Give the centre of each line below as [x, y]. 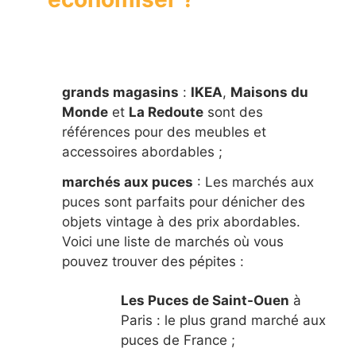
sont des [233, 112]
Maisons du [269, 92]
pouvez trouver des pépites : [153, 262]
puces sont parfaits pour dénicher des [184, 202]
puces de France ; [178, 341]
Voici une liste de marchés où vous [173, 242]
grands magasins [120, 92]
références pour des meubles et [164, 132]
